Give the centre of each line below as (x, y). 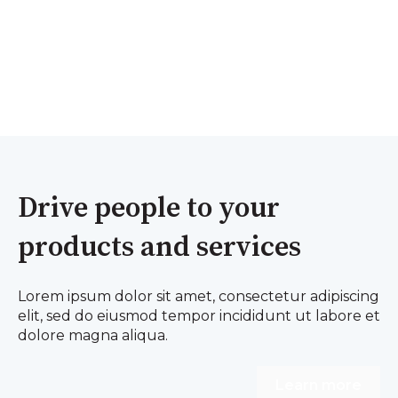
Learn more (318, 385)
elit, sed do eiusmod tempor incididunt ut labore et (199, 316)
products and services (159, 247)
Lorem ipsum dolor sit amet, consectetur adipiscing (199, 297)
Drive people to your (149, 208)
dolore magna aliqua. (93, 336)
